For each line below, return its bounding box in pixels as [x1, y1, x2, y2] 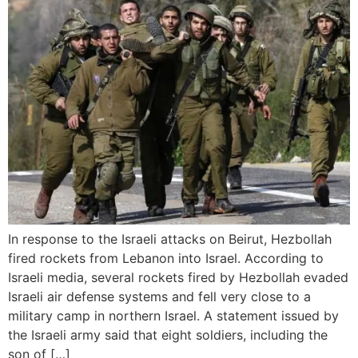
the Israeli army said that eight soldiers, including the [8, 327, 328, 343]
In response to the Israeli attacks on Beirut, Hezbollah [8, 231, 332, 247]
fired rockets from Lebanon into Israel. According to [8, 250, 324, 266]
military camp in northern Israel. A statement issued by [8, 308, 339, 324]
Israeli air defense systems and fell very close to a [8, 288, 311, 304]
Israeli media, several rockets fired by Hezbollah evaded [8, 269, 348, 285]
